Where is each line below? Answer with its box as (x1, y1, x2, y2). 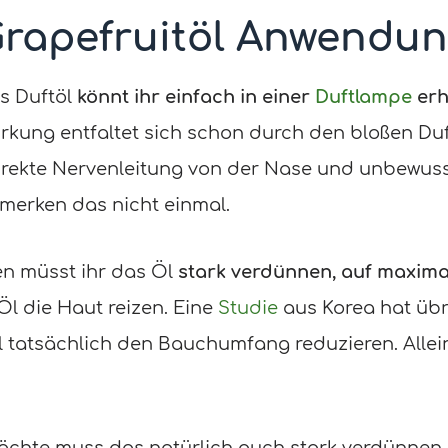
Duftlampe (315, 86, 412, 107)
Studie (218, 298, 278, 318)
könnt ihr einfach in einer (77, 86, 315, 107)
